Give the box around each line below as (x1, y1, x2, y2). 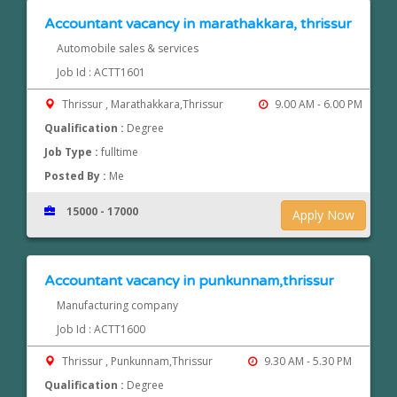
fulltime (101, 144, 139, 160)
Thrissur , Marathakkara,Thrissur (59, 97, 227, 113)
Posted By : (44, 168, 110, 184)
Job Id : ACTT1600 (56, 322, 145, 338)
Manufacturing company (56, 298, 178, 314)
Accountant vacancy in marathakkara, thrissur (44, 15, 353, 34)
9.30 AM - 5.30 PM (261, 354, 352, 370)
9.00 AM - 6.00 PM (271, 97, 362, 113)
